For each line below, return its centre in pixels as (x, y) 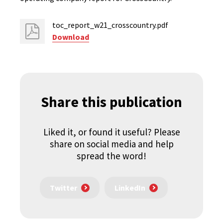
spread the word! (111, 156)
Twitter (63, 188)
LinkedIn (130, 188)
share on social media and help (111, 144)
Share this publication (111, 102)
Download (71, 37)
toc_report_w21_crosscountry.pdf (110, 25)
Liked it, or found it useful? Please (111, 132)
